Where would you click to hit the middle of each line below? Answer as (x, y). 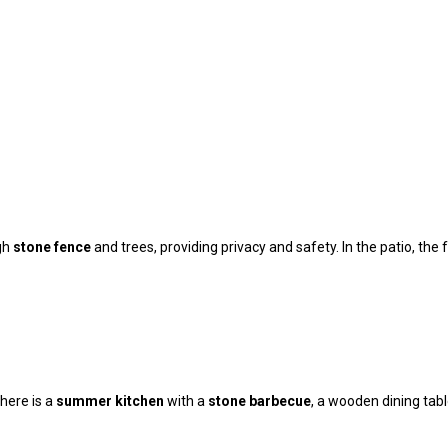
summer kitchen (110, 401)
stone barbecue (259, 401)
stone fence (52, 247)
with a (186, 401)
